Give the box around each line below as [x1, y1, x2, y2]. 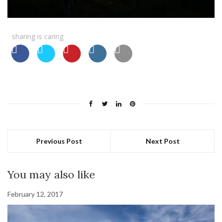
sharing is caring [12, 32, 63, 42]
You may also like [7, 167, 95, 182]
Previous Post [36, 137, 82, 146]
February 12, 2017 [7, 190, 63, 199]
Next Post [145, 137, 180, 146]
